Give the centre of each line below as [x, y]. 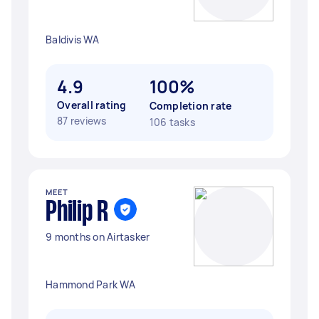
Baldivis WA [72, 40]
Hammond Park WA [90, 284]
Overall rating [92, 105]
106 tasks [172, 122]
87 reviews [82, 121]
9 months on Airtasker [98, 237]
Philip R [77, 213]
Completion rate [190, 106]
